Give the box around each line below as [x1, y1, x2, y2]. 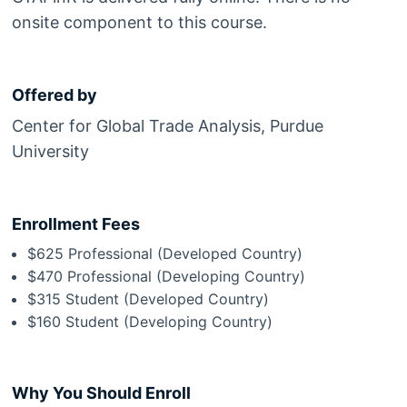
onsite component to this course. [11, 13, 267, 33]
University [11, 142, 89, 162]
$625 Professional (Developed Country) [27, 244, 303, 263]
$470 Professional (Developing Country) [27, 267, 306, 286]
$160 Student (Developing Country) [27, 313, 273, 332]
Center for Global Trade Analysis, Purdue [11, 116, 323, 136]
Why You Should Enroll [11, 383, 191, 403]
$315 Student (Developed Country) [27, 290, 270, 309]
